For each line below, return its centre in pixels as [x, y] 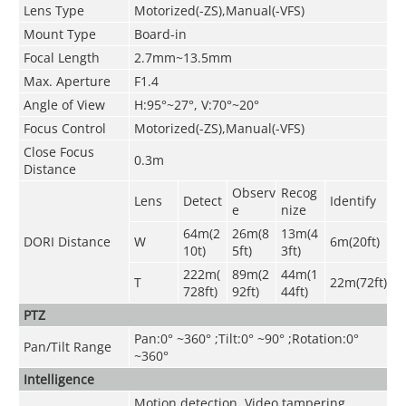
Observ [253, 192]
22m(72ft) [358, 282]
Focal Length [61, 57]
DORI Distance [67, 241]
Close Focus [58, 151]
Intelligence [58, 379]
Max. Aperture [67, 81]
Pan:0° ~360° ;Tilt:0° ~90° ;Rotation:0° [246, 338]
